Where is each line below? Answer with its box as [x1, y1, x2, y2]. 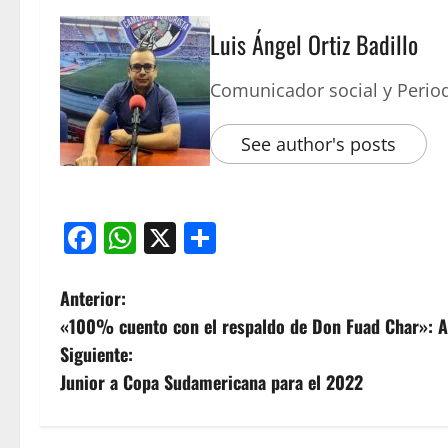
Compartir [216, 216, 368, 260]
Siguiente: [60, 341, 133, 368]
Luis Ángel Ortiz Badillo [210, 26, 418, 62]
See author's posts [241, 132, 396, 156]
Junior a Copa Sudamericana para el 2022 [60, 369, 363, 396]
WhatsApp [136, 216, 290, 260]
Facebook [96, 216, 239, 260]
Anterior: [60, 285, 126, 312]
